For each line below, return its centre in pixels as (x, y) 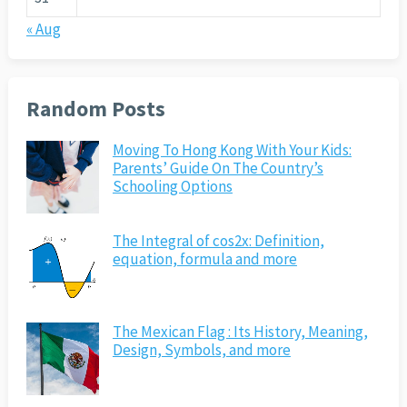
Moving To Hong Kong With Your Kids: (232, 150)
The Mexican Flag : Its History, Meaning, (240, 332)
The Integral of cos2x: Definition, (218, 241)
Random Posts (95, 109)
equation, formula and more (204, 259)
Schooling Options (172, 187)
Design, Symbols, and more (201, 350)
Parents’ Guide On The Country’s (218, 169)
